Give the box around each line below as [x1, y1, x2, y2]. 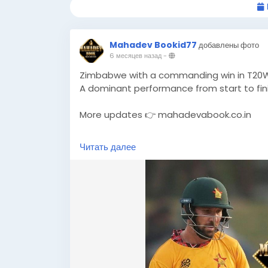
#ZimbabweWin [142, 135, 213, 147]
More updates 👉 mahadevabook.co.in [80, 108, 251, 121]
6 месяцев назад [109, 51, 162, 60]
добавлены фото [199, 39, 259, 51]
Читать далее [80, 141, 136, 153]
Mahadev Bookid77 [109, 39, 197, 51]
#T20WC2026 [80, 135, 139, 147]
